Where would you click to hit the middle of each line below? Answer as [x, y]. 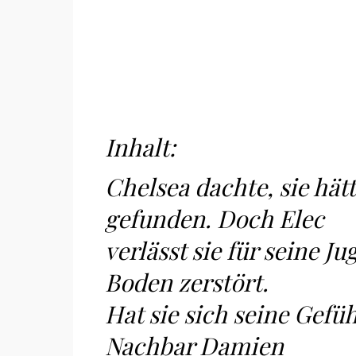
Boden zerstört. [187, 282]
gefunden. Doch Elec [215, 219]
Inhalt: [143, 147]
